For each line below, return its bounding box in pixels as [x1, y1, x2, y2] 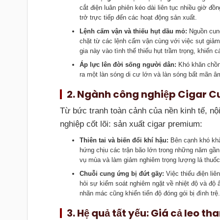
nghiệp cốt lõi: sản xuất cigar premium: [59, 119, 202, 129]
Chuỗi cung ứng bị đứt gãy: [79, 169, 164, 177]
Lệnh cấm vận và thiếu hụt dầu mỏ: [79, 27, 187, 35]
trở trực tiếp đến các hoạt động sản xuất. [79, 13, 197, 21]
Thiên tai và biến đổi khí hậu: [79, 136, 168, 144]
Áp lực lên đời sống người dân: [79, 60, 176, 68]
